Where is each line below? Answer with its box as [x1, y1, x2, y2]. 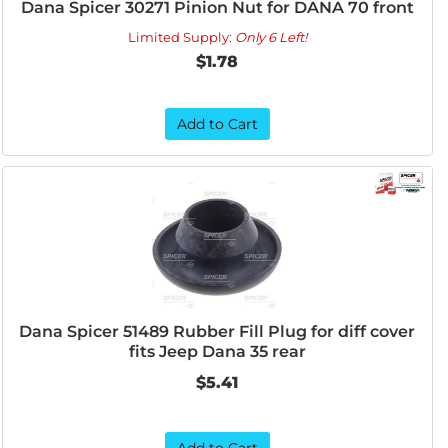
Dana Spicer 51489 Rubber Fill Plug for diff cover [19, 322, 416, 341]
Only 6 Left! [234, 29, 307, 45]
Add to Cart [176, 115, 258, 133]
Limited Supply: [127, 29, 235, 45]
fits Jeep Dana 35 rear [128, 342, 306, 361]
